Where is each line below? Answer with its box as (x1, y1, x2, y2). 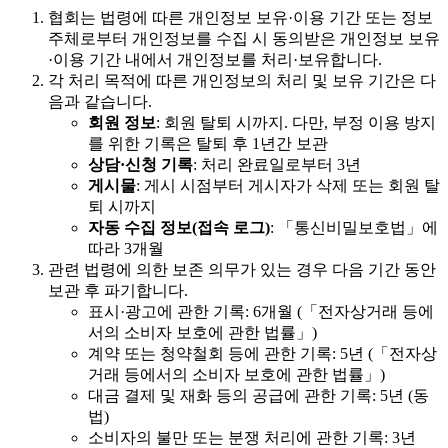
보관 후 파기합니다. (48, 282, 188, 300)
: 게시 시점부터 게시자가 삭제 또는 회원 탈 (136, 177, 440, 195)
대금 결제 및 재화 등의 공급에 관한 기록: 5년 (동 (88, 387, 429, 405)
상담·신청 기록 (88, 156, 193, 174)
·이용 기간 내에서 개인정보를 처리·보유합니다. (48, 51, 382, 69)
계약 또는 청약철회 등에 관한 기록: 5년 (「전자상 (88, 345, 437, 363)
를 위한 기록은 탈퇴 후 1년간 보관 (88, 135, 328, 153)
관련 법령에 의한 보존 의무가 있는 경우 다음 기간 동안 (48, 261, 436, 279)
